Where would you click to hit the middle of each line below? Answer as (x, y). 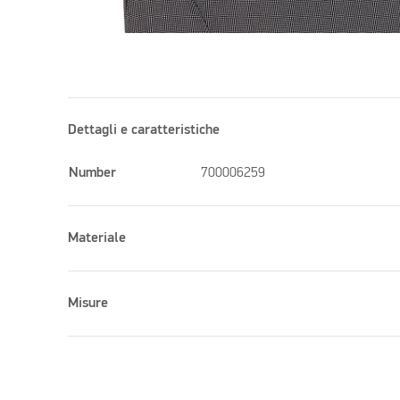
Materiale (97, 238)
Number (93, 173)
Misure (88, 303)
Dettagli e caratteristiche (144, 130)
